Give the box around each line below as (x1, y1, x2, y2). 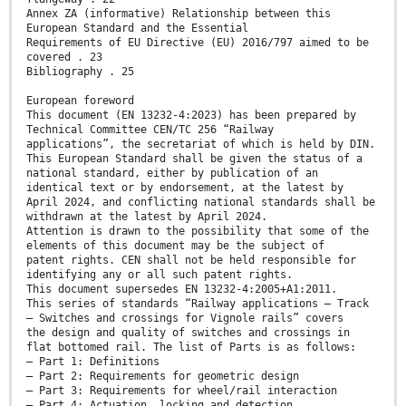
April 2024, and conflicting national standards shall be (26, 196, 375, 209)
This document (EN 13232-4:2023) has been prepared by (26, 109, 356, 122)
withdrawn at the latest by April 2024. (26, 210, 267, 224)
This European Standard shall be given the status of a (26, 152, 362, 166)
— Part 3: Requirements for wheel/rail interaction (26, 384, 337, 398)
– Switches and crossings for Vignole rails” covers (26, 312, 343, 325)
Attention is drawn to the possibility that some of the (26, 225, 369, 238)
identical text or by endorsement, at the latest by (26, 181, 343, 195)
